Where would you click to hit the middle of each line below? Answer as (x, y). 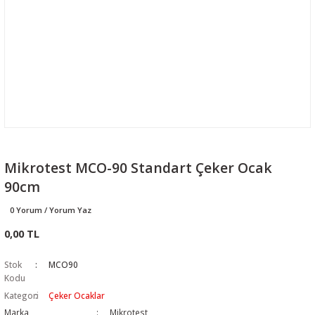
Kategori (21, 295)
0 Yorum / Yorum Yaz (51, 210)
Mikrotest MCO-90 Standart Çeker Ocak (138, 168)
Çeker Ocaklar (77, 295)
